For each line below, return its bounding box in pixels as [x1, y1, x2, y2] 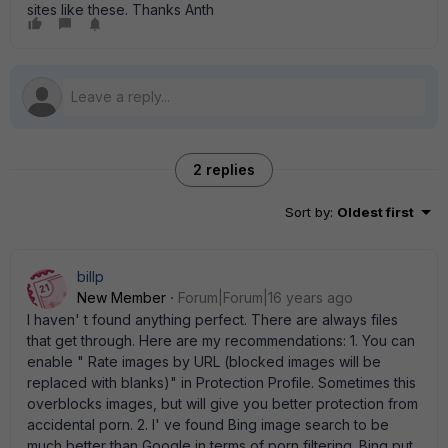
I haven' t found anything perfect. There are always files [27, 311, 398, 328]
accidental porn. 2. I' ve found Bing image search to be [27, 416, 389, 433]
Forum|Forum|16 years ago [178, 289, 353, 306]
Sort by [285, 204, 330, 220]
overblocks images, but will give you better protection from [27, 395, 418, 412]
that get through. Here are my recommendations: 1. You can [27, 332, 415, 349]
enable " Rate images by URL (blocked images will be [27, 353, 381, 370]
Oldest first [337, 204, 414, 220]
